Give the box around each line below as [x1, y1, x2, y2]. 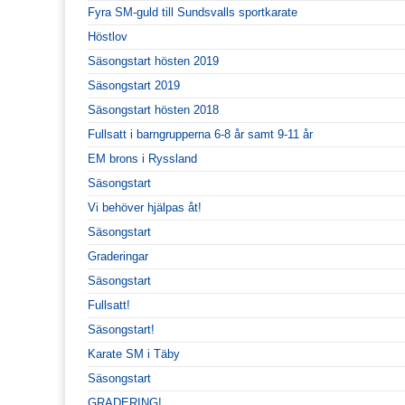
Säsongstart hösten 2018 [88, 102, 219, 117]
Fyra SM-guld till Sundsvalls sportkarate [88, 5, 297, 19]
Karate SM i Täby [88, 346, 180, 361]
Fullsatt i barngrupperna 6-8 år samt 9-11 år [88, 127, 313, 141]
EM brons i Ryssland [88, 151, 197, 165]
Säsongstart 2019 [88, 78, 180, 92]
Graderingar [88, 249, 148, 263]
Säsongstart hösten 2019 [88, 53, 219, 68]
